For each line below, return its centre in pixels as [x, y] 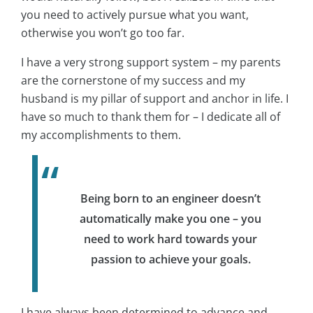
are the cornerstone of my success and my [133, 80]
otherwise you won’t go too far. [103, 32]
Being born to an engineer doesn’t [170, 198]
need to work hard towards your [170, 239]
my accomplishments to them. [101, 134]
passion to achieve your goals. [170, 259]
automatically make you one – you [170, 218]
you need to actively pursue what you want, [135, 14]
